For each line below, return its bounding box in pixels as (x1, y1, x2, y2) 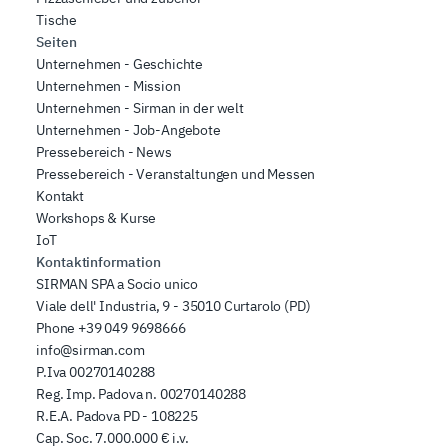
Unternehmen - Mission (36, 77, 181, 96)
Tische (36, 11, 78, 30)
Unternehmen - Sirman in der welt (36, 99, 244, 118)
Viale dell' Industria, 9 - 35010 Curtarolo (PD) (36, 297, 311, 316)
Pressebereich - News (36, 143, 172, 162)
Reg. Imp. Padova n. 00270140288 (36, 385, 247, 404)
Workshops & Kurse (36, 209, 157, 228)
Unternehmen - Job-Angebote (36, 121, 221, 140)
